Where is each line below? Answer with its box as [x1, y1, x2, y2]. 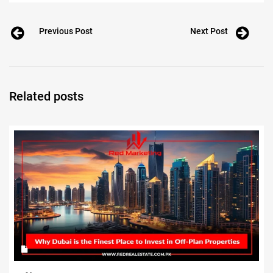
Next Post [190, 26, 228, 37]
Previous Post [39, 26, 93, 37]
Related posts [9, 89, 83, 104]
